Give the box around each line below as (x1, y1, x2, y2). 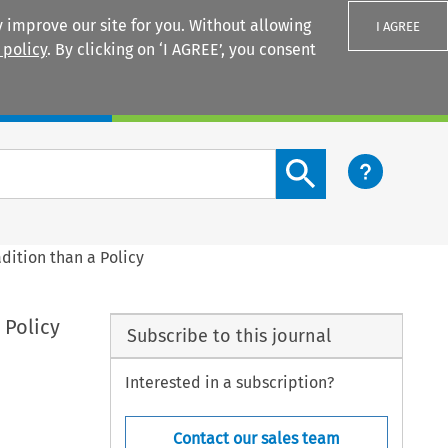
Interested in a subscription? (125, 373, 335, 393)
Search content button (275, 150, 439, 170)
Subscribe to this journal (126, 324, 331, 347)
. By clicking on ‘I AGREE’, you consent (47, 40, 316, 59)
